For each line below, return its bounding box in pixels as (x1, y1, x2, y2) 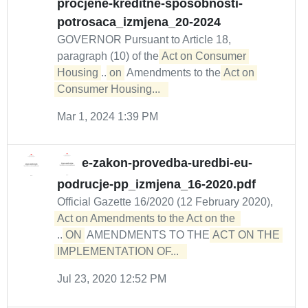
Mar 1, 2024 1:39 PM (57, 111, 158, 122)
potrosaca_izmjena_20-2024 (57, 15, 221, 29)
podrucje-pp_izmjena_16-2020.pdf (57, 177, 256, 191)
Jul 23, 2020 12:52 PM (57, 273, 166, 285)
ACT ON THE (212, 229, 280, 241)
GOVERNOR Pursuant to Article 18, (57, 34, 231, 45)
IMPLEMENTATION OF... (57, 245, 184, 257)
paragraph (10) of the (57, 50, 162, 62)
